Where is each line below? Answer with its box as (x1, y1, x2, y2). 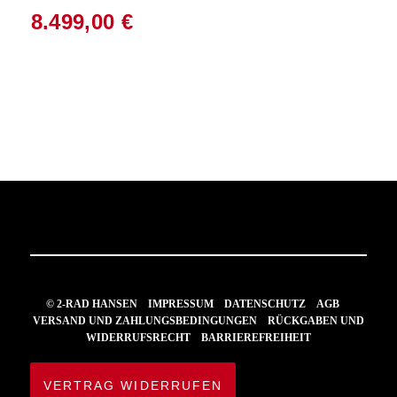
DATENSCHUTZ (224, 298, 307, 311)
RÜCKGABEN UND (267, 315, 364, 328)
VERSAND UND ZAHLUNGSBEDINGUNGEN (32, 315, 257, 328)
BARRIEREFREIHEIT (200, 331, 311, 345)
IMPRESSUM (148, 298, 214, 311)
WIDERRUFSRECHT (85, 331, 191, 345)
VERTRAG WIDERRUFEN (43, 378, 223, 393)
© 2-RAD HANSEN (46, 298, 149, 311)
